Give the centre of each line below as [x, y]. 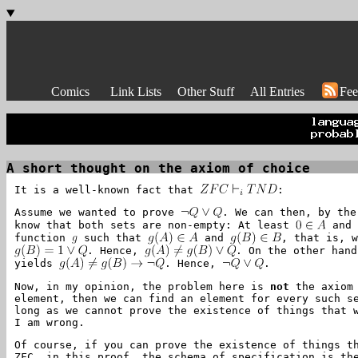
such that [113, 238]
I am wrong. [50, 322]
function [43, 238]
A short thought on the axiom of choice [158, 168]
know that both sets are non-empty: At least [155, 225]
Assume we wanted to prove [97, 212]
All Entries [277, 91]
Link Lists [136, 91]
